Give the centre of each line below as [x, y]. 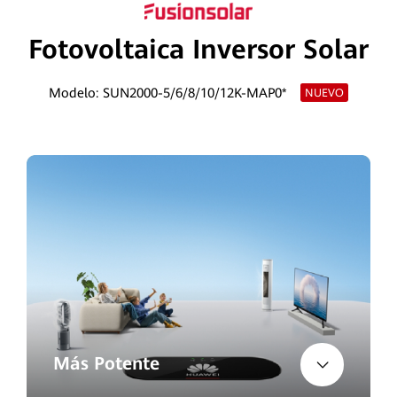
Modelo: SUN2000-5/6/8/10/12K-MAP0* [167, 93]
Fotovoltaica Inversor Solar [198, 50]
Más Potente [106, 364]
